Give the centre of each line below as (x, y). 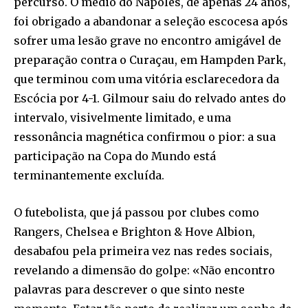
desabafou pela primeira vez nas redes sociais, (143, 251)
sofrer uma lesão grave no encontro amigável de (147, 40)
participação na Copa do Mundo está (115, 156)
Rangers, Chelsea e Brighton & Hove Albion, (134, 231)
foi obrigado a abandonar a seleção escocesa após (151, 21)
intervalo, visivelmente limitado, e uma (122, 117)
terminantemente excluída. (89, 175)
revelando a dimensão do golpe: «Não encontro (144, 270)
